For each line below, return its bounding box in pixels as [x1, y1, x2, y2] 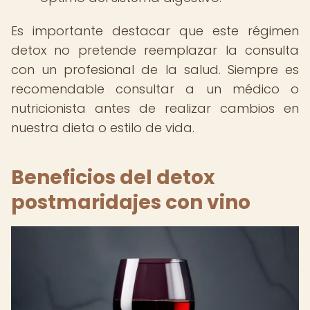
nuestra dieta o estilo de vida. [11, 119, 194, 136]
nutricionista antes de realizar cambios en [11, 100, 299, 117]
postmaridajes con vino [11, 189, 250, 216]
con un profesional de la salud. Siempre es [11, 61, 299, 78]
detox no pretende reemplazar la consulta [11, 42, 299, 59]
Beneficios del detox [11, 164, 215, 191]
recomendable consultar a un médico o [11, 80, 299, 98]
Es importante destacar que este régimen [11, 22, 299, 39]
